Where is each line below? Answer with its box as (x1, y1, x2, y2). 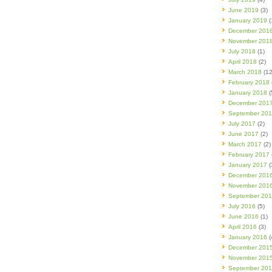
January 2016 (228, 234, 267, 240)
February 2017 (228, 151, 270, 158)
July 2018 (228, 48, 256, 55)
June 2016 (228, 213, 259, 220)
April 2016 (228, 223, 257, 230)
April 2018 (228, 58, 257, 65)
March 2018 (228, 69, 262, 75)
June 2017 (228, 131, 259, 137)
